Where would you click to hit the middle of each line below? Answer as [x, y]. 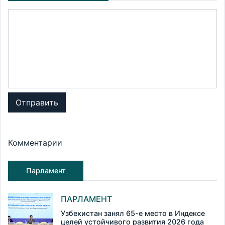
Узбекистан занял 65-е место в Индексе [133, 213]
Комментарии [35, 143]
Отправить [37, 103]
